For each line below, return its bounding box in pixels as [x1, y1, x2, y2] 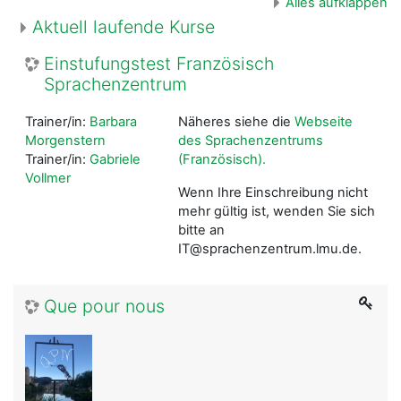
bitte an [177, 221, 225, 238]
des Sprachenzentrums [177, 132, 323, 149]
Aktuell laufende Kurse [32, 15, 215, 38]
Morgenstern [25, 132, 106, 149]
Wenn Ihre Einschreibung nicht [177, 183, 368, 200]
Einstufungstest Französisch [44, 52, 274, 74]
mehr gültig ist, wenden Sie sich [177, 202, 375, 219]
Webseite [294, 113, 353, 130]
